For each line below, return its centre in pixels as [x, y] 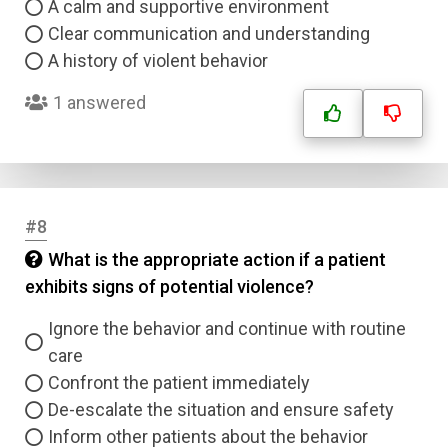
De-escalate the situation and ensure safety [221, 409]
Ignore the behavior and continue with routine [227, 328]
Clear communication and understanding [209, 33]
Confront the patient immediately [179, 382]
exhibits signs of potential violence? [169, 286]
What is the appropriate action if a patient [217, 259]
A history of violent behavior [158, 60]
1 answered [99, 102]
